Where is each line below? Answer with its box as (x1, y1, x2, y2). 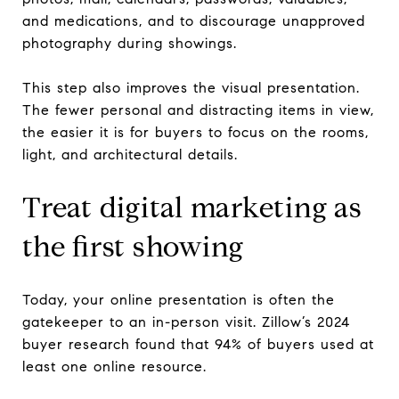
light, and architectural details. (22, 145, 238, 163)
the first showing (22, 228, 244, 265)
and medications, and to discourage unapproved (22, 12, 365, 29)
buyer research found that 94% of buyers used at (22, 335, 374, 353)
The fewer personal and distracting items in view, (22, 101, 374, 118)
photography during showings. (22, 34, 237, 52)
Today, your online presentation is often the (22, 290, 335, 308)
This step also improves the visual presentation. (22, 78, 360, 96)
